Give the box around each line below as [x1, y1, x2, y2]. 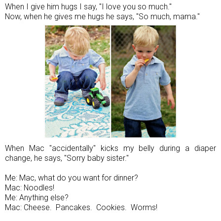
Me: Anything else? [5, 192, 69, 202]
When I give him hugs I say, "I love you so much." [5, 1, 172, 11]
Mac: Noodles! [5, 183, 54, 192]
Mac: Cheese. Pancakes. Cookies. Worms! [5, 202, 157, 212]
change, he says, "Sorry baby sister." [5, 153, 131, 163]
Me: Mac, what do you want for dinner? [5, 173, 138, 183]
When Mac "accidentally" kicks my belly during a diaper [5, 143, 216, 153]
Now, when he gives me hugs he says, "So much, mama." [5, 11, 200, 21]
